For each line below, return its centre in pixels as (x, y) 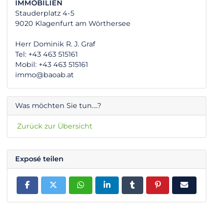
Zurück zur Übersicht (55, 126)
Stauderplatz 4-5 (45, 13)
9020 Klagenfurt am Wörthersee (73, 23)
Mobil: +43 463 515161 (52, 64)
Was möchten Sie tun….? (58, 105)
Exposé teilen (39, 159)
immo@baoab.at (44, 75)
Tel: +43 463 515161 (46, 54)
